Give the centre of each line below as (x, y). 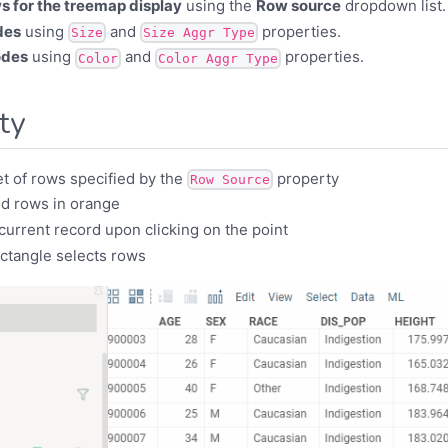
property (306, 178)
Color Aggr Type (218, 58)
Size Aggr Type (199, 33)
